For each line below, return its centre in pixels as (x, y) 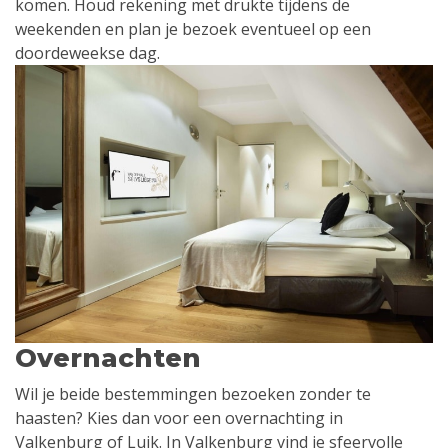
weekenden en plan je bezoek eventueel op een (193, 28)
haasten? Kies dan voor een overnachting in (179, 418)
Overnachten (108, 358)
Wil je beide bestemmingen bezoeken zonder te (193, 394)
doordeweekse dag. (87, 52)
